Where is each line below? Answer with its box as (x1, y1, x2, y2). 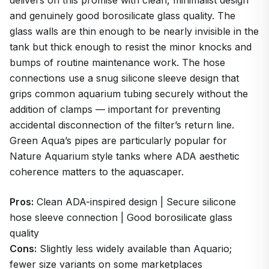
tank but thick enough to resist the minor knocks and (10, 40, 252, 53)
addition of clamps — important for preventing (10, 103, 220, 115)
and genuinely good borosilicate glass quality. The (10, 9, 235, 22)
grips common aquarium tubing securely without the (10, 87, 248, 100)
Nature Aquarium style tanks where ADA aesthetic (10, 150, 240, 162)
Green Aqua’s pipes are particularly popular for (10, 134, 227, 147)
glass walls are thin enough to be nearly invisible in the (10, 25, 259, 37)
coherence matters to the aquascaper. (10, 165, 184, 178)
